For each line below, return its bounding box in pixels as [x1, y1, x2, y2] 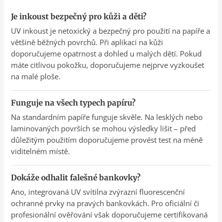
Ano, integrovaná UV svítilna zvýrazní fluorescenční [11, 186, 185, 197]
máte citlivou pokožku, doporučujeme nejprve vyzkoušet [11, 59, 205, 70]
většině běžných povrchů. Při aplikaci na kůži [11, 37, 164, 47]
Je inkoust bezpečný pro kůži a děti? [11, 11, 147, 21]
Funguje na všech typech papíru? [11, 98, 136, 108]
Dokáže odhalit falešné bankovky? [11, 172, 141, 182]
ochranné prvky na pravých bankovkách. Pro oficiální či [11, 198, 200, 208]
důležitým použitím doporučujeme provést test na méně [11, 134, 203, 145]
